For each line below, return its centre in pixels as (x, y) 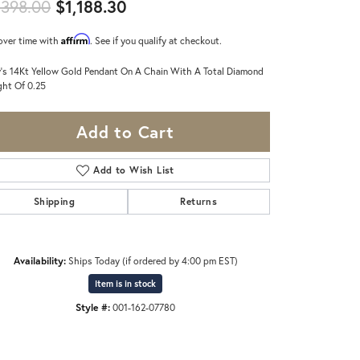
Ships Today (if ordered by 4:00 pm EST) (153, 260)
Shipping (54, 201)
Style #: (93, 307)
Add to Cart (125, 131)
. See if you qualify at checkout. (156, 40)
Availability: (39, 260)
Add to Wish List (134, 170)
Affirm (76, 39)
